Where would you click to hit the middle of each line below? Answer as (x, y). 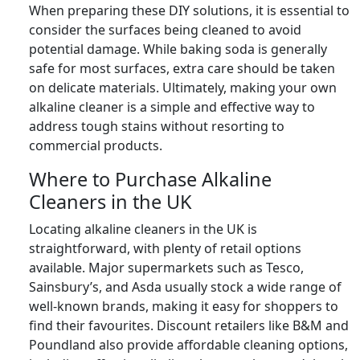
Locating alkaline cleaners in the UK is (143, 229)
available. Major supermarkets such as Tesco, (166, 267)
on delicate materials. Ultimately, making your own (183, 87)
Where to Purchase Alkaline (150, 179)
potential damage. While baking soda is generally (178, 49)
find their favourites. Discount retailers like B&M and (189, 325)
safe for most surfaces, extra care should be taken (182, 68)
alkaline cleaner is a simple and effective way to (172, 106)
